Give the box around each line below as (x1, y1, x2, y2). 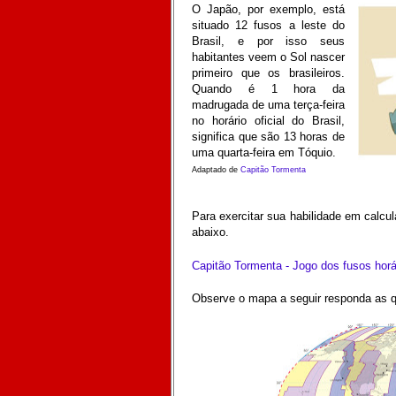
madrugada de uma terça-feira (192, 97, 345, 111)
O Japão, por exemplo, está (192, 2, 345, 16)
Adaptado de (192, 164, 240, 174)
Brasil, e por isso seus (192, 34, 345, 48)
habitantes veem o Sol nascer (192, 49, 345, 64)
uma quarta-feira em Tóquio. (192, 145, 336, 159)
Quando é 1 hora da (192, 81, 345, 95)
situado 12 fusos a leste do (192, 18, 345, 32)
